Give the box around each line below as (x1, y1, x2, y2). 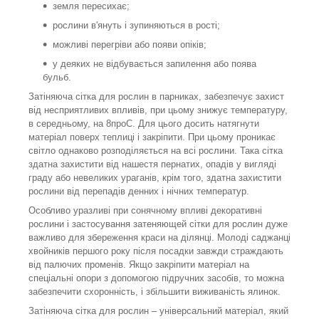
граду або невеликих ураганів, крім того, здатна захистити (28, 172, 281, 184)
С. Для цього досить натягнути (126, 118, 259, 130)
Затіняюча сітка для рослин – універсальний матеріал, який (28, 305, 288, 317)
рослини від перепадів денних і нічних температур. (28, 186, 249, 197)
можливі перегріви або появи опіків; (53, 39, 206, 51)
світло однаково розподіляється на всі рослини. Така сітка (28, 145, 283, 157)
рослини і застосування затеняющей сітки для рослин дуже (28, 219, 288, 230)
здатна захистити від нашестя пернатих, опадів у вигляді (28, 159, 276, 170)
